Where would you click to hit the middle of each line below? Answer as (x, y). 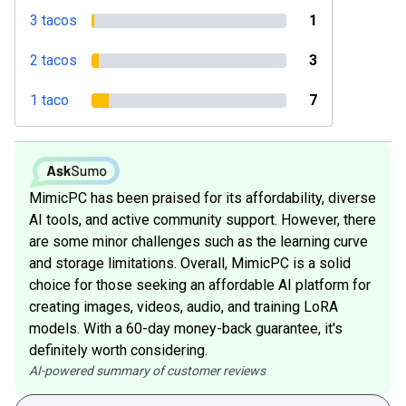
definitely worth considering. (118, 350)
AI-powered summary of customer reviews (147, 370)
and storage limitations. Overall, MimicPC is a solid (190, 263)
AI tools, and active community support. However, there (203, 219)
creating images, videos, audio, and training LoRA (184, 306)
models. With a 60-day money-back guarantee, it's (186, 328)
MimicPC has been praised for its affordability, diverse (203, 198)
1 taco (49, 100)
